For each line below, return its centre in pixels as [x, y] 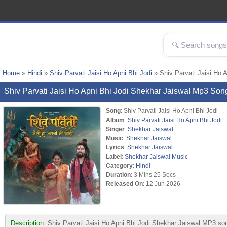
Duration [118, 175]
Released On [124, 184]
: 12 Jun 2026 [162, 184]
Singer [115, 129]
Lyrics [115, 147]
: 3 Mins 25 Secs [153, 175]
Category [119, 165]
